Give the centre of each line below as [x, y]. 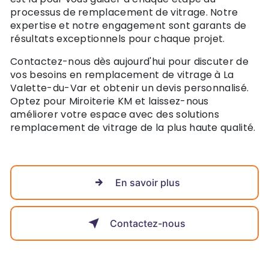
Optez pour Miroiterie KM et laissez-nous [110, 101]
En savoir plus [148, 182]
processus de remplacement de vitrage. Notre [124, 12]
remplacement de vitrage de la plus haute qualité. [133, 127]
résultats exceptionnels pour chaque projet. [118, 38]
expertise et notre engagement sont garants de [128, 25]
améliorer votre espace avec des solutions [115, 114]
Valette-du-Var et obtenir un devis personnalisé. [130, 88]
